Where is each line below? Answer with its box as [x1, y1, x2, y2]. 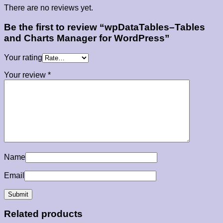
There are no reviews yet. [4, 3, 93, 12]
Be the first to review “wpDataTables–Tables [4, 22, 205, 32]
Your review [4, 70, 48, 79]
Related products [4, 209, 83, 220]
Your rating [4, 53, 42, 62]
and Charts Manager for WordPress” [4, 33, 170, 43]
